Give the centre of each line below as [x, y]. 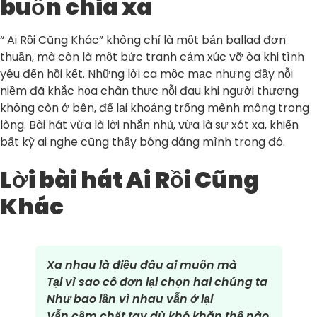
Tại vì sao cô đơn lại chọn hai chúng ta [157, 282]
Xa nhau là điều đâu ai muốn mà [142, 265]
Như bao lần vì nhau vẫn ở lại [129, 299]
